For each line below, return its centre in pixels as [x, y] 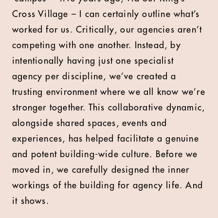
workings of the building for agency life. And [108, 185]
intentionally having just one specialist [93, 61]
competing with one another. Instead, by [97, 45]
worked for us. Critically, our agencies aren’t [107, 30]
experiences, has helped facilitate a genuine [106, 139]
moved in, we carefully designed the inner [101, 170]
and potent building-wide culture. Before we [105, 154]
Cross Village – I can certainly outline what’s [106, 14]
